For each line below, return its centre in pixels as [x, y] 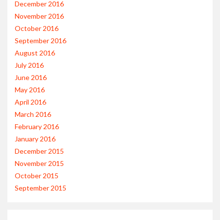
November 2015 [39, 164]
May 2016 [30, 90]
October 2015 [37, 176]
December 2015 [39, 151]
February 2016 [37, 127]
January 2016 [35, 139]
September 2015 [41, 188]
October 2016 [37, 28]
